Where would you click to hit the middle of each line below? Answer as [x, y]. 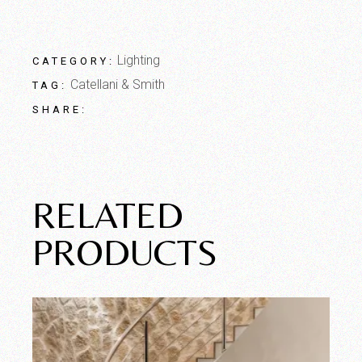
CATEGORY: [74, 61]
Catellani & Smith [117, 85]
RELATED [108, 215]
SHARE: [60, 110]
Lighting [139, 61]
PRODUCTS [125, 252]
